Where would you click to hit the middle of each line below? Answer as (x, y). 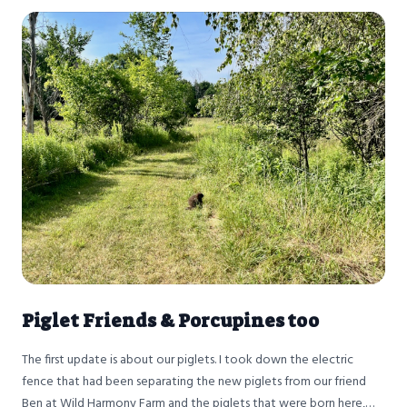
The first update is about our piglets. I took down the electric (188, 361)
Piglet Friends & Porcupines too (170, 321)
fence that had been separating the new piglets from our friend (194, 382)
